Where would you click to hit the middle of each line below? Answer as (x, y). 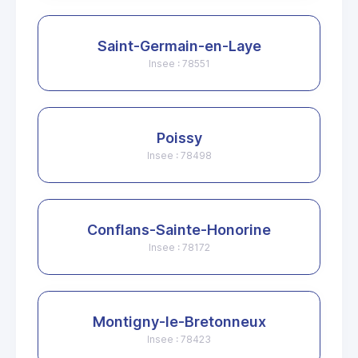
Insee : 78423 (179, 340)
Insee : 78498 (179, 156)
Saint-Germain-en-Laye (179, 46)
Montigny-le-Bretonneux (179, 322)
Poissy (179, 138)
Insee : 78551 (179, 64)
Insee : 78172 (179, 248)
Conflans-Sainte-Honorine (179, 230)
